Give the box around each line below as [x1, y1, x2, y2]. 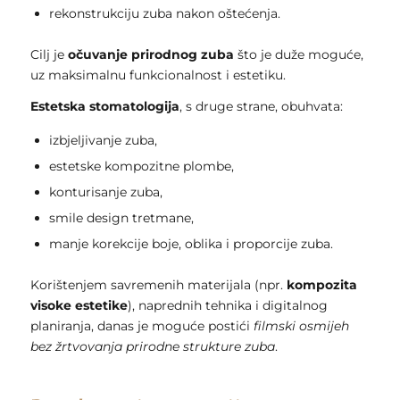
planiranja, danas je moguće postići [29, 317, 254, 334]
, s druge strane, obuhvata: [179, 97, 343, 114]
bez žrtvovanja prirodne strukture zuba [29, 337, 275, 354]
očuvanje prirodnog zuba [67, 46, 234, 62]
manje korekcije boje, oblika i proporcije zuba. [48, 235, 333, 252]
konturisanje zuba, [48, 183, 162, 200]
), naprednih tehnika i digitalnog [127, 296, 328, 313]
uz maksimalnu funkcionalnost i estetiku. [29, 66, 286, 83]
